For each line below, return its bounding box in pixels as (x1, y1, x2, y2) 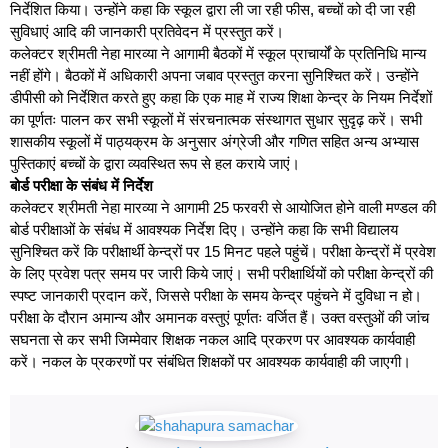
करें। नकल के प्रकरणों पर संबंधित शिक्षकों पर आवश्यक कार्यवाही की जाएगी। (10, 352, 411, 370)
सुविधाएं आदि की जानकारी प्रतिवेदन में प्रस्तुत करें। (10, 22, 284, 40)
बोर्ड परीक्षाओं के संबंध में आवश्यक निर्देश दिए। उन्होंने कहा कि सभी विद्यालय (10, 220, 398, 238)
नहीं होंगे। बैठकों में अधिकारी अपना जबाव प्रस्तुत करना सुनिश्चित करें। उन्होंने (10, 66, 419, 84)
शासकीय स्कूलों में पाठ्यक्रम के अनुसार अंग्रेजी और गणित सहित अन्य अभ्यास (10, 132, 419, 150)
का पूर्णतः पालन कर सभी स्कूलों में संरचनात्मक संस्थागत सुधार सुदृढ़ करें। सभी (10, 110, 422, 128)
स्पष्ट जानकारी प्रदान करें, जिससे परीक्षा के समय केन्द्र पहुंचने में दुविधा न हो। (10, 286, 422, 304)
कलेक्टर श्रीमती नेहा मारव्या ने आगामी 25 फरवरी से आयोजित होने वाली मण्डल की (10, 198, 436, 216)
